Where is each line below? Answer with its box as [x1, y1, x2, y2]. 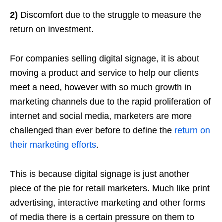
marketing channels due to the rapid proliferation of [10, 97, 211, 107]
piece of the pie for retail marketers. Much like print [10, 183, 210, 193]
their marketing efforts [10, 140, 96, 150]
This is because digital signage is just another [10, 169, 189, 179]
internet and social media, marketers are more [10, 111, 192, 121]
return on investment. [10, 24, 94, 34]
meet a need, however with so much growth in [10, 82, 191, 92]
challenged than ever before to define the [10, 125, 174, 135]
